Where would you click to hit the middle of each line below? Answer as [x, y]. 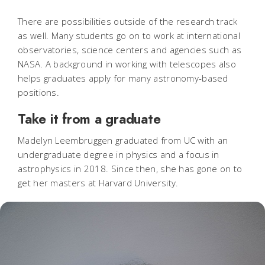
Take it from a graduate [89, 119]
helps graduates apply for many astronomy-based [123, 78]
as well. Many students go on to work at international [129, 36]
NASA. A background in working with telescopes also [127, 64]
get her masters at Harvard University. [98, 183]
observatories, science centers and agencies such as [130, 50]
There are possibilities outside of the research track [127, 22]
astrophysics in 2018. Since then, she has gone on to [130, 169]
